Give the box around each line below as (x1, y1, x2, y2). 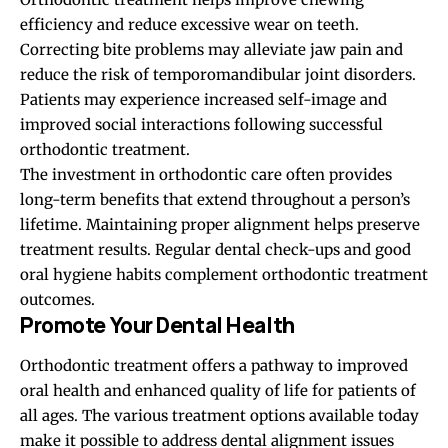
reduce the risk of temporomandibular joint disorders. (20, 64, 416, 84)
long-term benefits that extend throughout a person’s (20, 189, 410, 209)
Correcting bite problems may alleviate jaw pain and (20, 39, 403, 59)
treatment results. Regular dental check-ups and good (20, 239, 411, 259)
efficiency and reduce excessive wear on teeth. (20, 14, 359, 34)
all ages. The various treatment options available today (20, 406, 419, 426)
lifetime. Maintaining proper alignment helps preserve (20, 214, 420, 234)
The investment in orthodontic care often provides (20, 164, 392, 184)
